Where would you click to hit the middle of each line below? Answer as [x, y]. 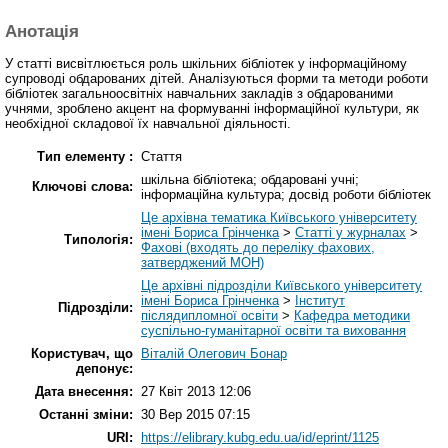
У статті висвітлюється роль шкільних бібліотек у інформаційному [206, 64]
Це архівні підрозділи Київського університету [281, 286]
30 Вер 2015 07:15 [195, 415]
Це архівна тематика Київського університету [279, 218]
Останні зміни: [86, 415]
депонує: [104, 369]
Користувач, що [82, 354]
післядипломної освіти [209, 316]
